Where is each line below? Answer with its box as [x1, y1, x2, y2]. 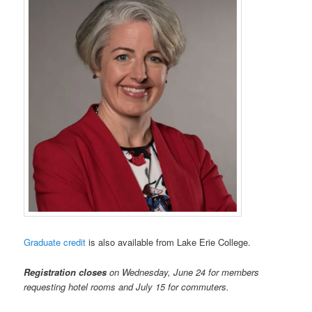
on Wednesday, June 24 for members [109, 265, 260, 279]
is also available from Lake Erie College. [86, 235, 251, 249]
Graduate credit [24, 235, 86, 249]
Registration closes [24, 265, 110, 279]
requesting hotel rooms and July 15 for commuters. [24, 279, 235, 293]
